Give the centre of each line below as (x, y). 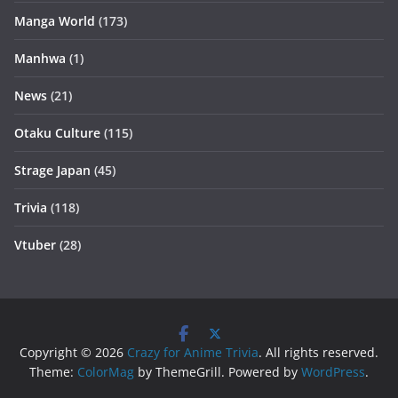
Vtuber (35, 245)
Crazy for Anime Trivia (193, 352)
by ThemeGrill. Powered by (218, 372)
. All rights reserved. (318, 352)
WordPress (333, 372)
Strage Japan (52, 170)
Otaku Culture (57, 133)
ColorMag (106, 372)
